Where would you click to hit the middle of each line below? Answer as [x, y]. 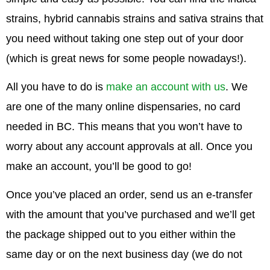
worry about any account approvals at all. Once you [129, 146]
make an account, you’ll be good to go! [100, 166]
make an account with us [166, 86]
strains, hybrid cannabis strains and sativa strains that [135, 18]
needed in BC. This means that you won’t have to [124, 126]
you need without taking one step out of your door [125, 38]
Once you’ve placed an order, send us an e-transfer [129, 194]
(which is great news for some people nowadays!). [128, 58]
